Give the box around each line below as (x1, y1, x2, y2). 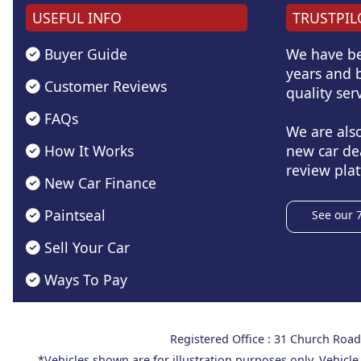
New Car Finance (40, 172, 156, 193)
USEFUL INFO (32, 8, 122, 28)
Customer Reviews (40, 76, 167, 96)
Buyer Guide (40, 44, 127, 64)
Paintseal (40, 205, 106, 225)
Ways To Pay (40, 269, 127, 289)
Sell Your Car (40, 237, 130, 257)
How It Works (40, 140, 134, 160)
